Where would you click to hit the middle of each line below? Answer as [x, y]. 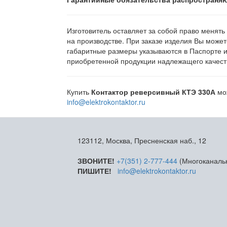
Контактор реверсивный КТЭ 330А [154, 92]
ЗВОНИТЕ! [96, 161]
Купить [79, 92]
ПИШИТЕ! [95, 171]
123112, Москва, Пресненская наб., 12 [142, 140]
